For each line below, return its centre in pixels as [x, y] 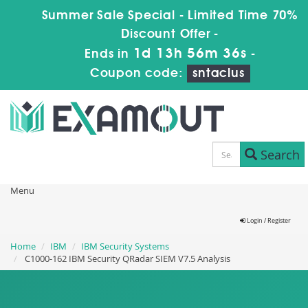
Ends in [109, 54]
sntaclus [219, 74]
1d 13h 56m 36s [190, 54]
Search [278, 154]
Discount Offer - [170, 34]
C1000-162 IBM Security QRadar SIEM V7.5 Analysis [126, 258]
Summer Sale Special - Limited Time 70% [170, 16]
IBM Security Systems [125, 246]
